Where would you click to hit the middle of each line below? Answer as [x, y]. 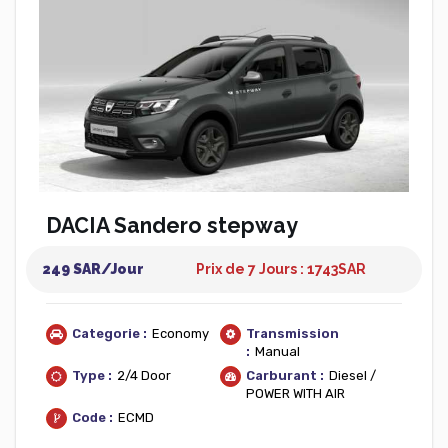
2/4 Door [144, 375]
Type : [92, 375]
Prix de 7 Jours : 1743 [267, 269]
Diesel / [352, 375]
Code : [92, 417]
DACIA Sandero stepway [172, 225]
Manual [277, 351]
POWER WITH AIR [295, 393]
